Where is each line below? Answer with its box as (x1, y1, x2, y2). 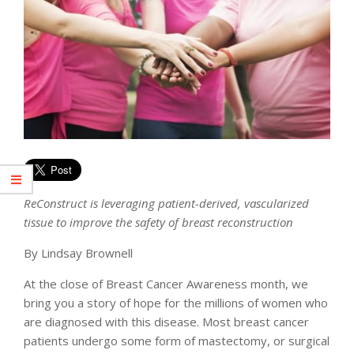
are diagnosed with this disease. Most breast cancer (24, 313, 309, 330)
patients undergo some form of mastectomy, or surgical (24, 332, 330, 348)
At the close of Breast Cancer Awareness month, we (24, 275, 308, 292)
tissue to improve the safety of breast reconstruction (24, 213, 293, 230)
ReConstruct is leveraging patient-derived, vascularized (24, 194, 309, 211)
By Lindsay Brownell (24, 244, 133, 261)
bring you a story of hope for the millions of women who (24, 294, 328, 311)
